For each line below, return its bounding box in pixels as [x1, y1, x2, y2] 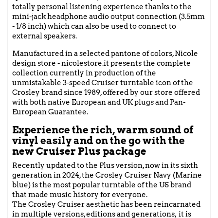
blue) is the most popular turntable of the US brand [12, 181, 191, 190]
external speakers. [12, 32, 77, 41]
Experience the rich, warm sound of [12, 124, 193, 136]
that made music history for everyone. [12, 190, 147, 200]
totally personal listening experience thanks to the [12, 2, 192, 12]
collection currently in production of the [12, 69, 156, 78]
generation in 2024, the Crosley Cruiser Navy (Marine [12, 171, 202, 180]
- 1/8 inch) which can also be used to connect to [12, 22, 176, 31]
